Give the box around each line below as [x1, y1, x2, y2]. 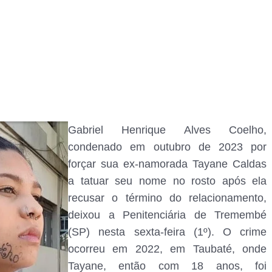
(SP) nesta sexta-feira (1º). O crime [68, 225, 267, 238]
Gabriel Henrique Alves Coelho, [68, 123, 267, 136]
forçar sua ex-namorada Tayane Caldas [68, 157, 267, 170]
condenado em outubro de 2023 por [68, 140, 267, 153]
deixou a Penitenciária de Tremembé [68, 208, 267, 221]
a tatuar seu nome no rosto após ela [68, 174, 267, 187]
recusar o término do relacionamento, [68, 191, 267, 204]
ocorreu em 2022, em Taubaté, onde [68, 242, 267, 255]
